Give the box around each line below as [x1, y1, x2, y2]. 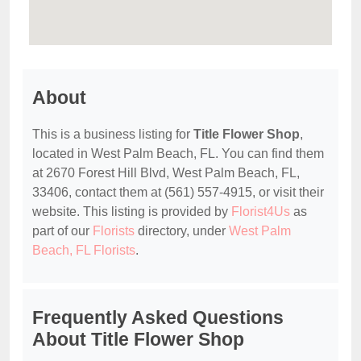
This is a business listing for [32, 127, 193, 142]
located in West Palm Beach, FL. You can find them [32, 147, 324, 161]
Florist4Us [231, 205, 290, 219]
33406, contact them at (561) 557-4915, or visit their [32, 185, 324, 200]
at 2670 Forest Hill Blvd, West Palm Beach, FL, [32, 166, 300, 180]
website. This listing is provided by [32, 205, 231, 219]
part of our [32, 224, 93, 239]
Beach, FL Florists [32, 243, 135, 258]
